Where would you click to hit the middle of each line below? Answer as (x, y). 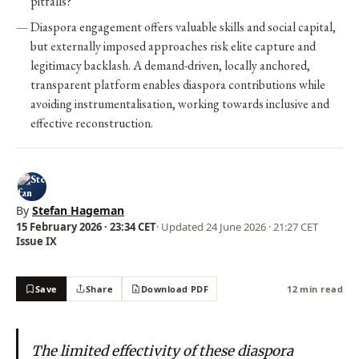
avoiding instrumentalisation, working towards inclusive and (180, 103)
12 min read (315, 288)
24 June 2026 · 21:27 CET (262, 226)
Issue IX (36, 241)
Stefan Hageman (78, 210)
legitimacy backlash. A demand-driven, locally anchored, (170, 65)
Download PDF (175, 288)
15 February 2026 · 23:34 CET (86, 226)
